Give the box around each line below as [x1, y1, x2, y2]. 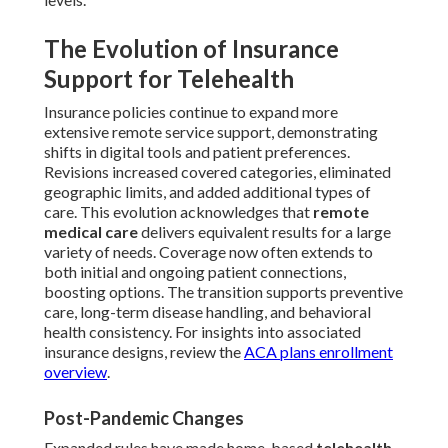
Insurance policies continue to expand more [44, 102, 338, 122]
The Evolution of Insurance [44, 34, 339, 64]
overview [44, 362, 107, 382]
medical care [44, 222, 138, 242]
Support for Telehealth [44, 64, 294, 94]
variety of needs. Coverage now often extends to [44, 242, 373, 262]
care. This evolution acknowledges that [44, 202, 313, 222]
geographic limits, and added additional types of [44, 182, 371, 202]
